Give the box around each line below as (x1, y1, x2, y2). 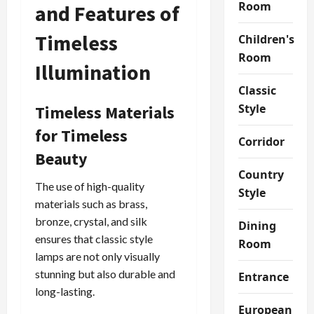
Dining (238, 217, 276, 233)
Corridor (238, 133, 285, 149)
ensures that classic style (35, 232, 153, 246)
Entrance (238, 268, 289, 285)
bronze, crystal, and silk (35, 214, 147, 228)
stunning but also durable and (35, 267, 175, 281)
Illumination (35, 59, 151, 86)
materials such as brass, (35, 197, 147, 211)
